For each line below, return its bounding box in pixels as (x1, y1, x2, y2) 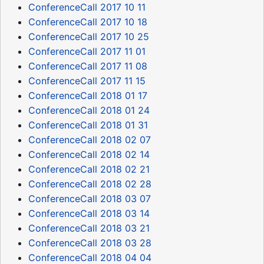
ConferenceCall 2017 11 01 (28, 45, 146, 57)
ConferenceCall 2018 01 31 (28, 118, 148, 131)
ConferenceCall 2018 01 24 (28, 104, 150, 116)
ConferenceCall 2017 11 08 (28, 60, 147, 72)
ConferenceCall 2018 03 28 (28, 236, 151, 249)
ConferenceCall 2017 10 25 (28, 30, 149, 42)
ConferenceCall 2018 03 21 (28, 222, 150, 234)
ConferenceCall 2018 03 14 (28, 207, 150, 219)
